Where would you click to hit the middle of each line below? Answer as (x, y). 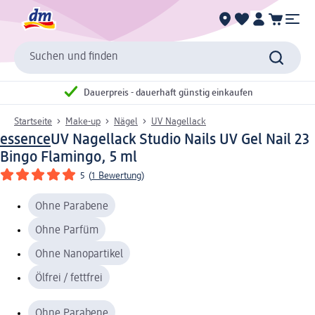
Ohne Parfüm (67, 230)
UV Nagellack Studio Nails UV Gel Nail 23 (180, 140)
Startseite (33, 121)
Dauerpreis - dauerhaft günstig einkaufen (168, 93)
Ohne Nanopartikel (79, 254)
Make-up (83, 121)
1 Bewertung (116, 175)
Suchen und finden (74, 57)
